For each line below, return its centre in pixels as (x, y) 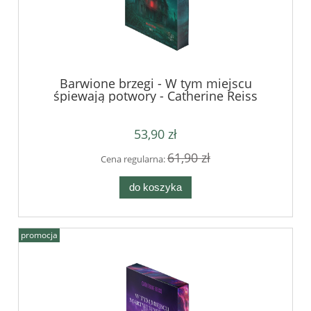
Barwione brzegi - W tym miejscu (155, 84)
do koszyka (155, 187)
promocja (39, 235)
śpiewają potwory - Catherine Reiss (155, 96)
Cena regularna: (134, 159)
